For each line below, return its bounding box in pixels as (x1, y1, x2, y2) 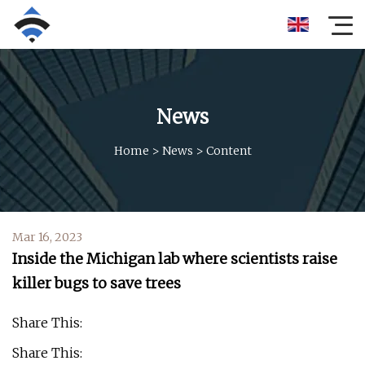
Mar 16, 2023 (12, 230, 82, 244)
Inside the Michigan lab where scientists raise (12, 249, 337, 268)
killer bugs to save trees (12, 274, 181, 292)
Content (205, 143, 252, 158)
